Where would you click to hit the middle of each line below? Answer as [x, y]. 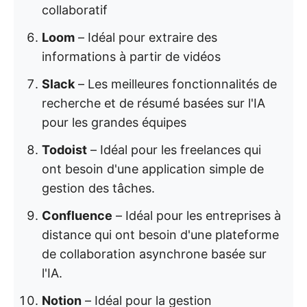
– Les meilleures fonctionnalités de [176, 84]
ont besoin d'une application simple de [153, 169]
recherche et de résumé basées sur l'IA [153, 103]
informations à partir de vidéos [131, 57]
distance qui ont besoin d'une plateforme [160, 235]
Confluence [77, 216]
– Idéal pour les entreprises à [197, 216]
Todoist [64, 150]
